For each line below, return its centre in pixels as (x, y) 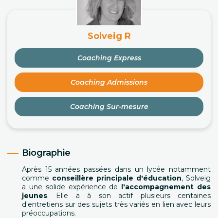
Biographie (46, 153)
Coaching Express (109, 58)
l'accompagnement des (166, 187)
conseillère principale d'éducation (117, 178)
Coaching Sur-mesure (109, 107)
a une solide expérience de (72, 187)
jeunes (35, 196)
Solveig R (109, 36)
